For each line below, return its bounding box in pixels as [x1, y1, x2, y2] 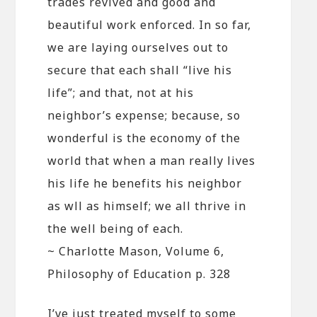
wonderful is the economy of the [47, 129, 241, 146]
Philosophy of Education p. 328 [47, 265, 231, 282]
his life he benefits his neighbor [47, 175, 243, 191]
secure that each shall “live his [47, 62, 233, 78]
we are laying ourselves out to [47, 39, 229, 55]
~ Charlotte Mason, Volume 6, [47, 243, 225, 259]
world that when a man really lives [47, 152, 256, 168]
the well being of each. [47, 220, 184, 236]
